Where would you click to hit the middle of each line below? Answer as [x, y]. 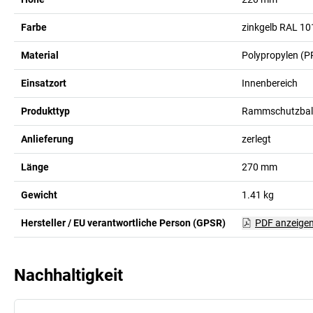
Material [40, 55]
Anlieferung [47, 139]
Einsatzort [44, 83]
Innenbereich [269, 83]
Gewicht [39, 195]
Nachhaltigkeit [68, 275]
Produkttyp [45, 111]
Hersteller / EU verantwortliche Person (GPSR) [123, 223]
